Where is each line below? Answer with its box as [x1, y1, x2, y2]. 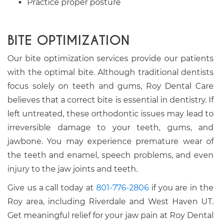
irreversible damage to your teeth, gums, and [7, 123, 214, 133]
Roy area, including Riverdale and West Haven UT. [7, 197, 214, 207]
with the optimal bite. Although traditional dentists [7, 68, 214, 77]
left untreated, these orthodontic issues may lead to [7, 109, 214, 119]
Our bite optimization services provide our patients [7, 54, 214, 64]
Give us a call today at [7, 183, 96, 193]
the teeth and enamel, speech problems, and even [7, 150, 214, 160]
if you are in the [148, 183, 214, 193]
